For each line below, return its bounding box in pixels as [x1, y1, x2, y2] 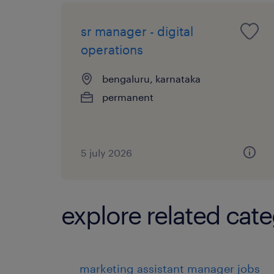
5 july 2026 [81, 146, 132, 158]
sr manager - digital [81, 23, 193, 39]
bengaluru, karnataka [102, 72, 201, 84]
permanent [102, 91, 154, 103]
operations [81, 42, 143, 57]
